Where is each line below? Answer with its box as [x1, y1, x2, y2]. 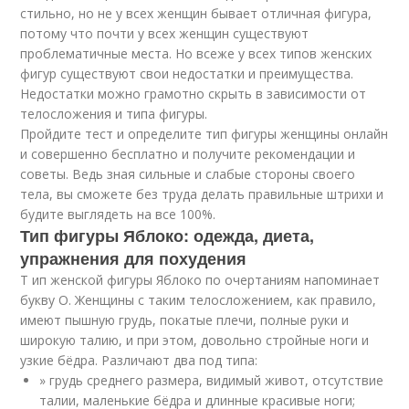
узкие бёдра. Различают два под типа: [20, 351, 258, 369]
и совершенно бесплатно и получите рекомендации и [20, 145, 356, 163]
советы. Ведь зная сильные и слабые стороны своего [20, 165, 356, 183]
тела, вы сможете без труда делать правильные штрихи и [20, 185, 384, 203]
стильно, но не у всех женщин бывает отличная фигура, [20, 5, 372, 22]
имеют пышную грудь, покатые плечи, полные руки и [20, 311, 350, 329]
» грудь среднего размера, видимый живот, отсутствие [39, 372, 384, 389]
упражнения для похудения [20, 246, 247, 270]
